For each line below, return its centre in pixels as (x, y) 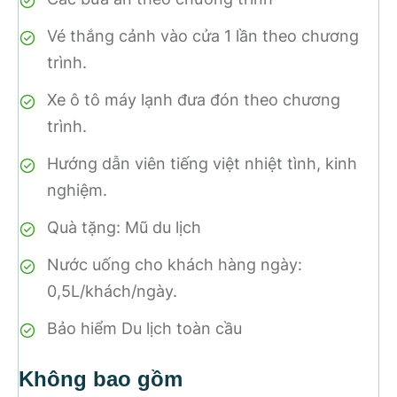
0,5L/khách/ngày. (112, 292)
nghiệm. (77, 191)
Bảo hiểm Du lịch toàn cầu (144, 329)
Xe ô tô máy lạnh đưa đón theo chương (194, 100)
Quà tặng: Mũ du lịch (124, 228)
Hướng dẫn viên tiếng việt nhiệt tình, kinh (202, 164)
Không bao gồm (101, 379)
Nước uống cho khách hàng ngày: (175, 265)
